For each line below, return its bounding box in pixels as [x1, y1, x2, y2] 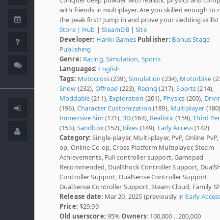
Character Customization [77, 103, 151, 112]
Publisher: [137, 34, 171, 44]
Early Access [157, 123, 193, 132]
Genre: [59, 54, 82, 63]
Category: [59, 133, 91, 142]
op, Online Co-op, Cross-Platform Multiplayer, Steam [59, 142, 214, 152]
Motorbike [180, 74, 212, 83]
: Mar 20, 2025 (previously [101, 192, 179, 201]
